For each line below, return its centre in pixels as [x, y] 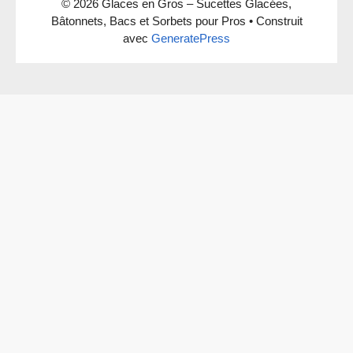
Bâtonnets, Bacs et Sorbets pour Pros [148, 20]
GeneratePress [191, 38]
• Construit [274, 20]
